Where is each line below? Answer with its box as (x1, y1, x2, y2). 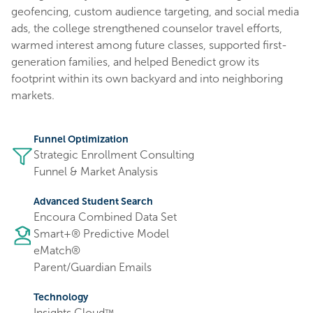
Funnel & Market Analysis (34, 166, 158, 177)
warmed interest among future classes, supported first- (11, 39, 287, 51)
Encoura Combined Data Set (34, 211, 177, 223)
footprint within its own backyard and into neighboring (11, 73, 283, 85)
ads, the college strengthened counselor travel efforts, (11, 22, 282, 34)
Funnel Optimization (34, 133, 129, 145)
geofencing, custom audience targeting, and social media (11, 6, 299, 17)
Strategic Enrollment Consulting (34, 149, 194, 161)
